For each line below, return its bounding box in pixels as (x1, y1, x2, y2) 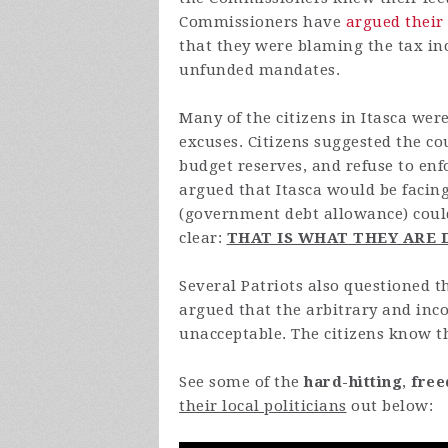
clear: (179, 229, 227, 248)
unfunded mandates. (179, 61, 340, 80)
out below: (346, 397, 433, 416)
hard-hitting (304, 373, 402, 392)
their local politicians (179, 397, 347, 416)
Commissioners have (179, 13, 346, 32)
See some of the (179, 373, 304, 392)
